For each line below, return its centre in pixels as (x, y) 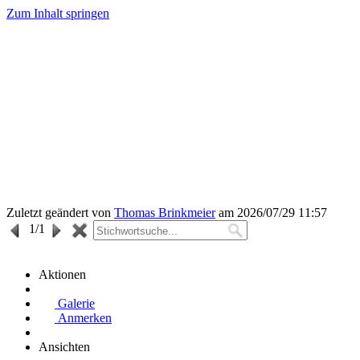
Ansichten (64, 347)
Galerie (75, 303)
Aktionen (62, 274)
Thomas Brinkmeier (165, 213)
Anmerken (83, 318)
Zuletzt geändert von (60, 213)
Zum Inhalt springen (58, 13)
